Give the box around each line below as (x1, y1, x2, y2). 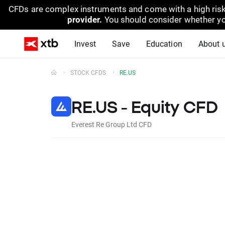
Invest (74, 38, 96, 49)
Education (146, 38, 182, 49)
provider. (67, 14, 104, 25)
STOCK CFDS (70, 68, 106, 76)
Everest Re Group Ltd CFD (71, 120, 152, 129)
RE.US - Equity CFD (71, 98, 218, 116)
